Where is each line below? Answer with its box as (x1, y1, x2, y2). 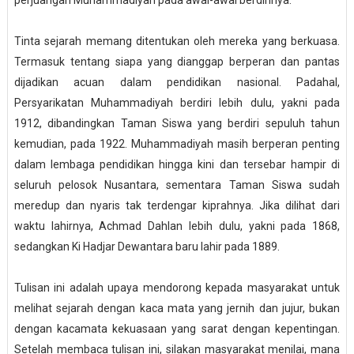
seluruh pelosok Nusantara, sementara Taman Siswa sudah (13, 179, 341, 192)
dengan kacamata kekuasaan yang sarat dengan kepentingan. (13, 322, 341, 336)
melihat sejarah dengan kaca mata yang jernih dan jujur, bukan (13, 302, 341, 315)
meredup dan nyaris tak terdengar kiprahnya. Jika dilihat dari (13, 199, 341, 213)
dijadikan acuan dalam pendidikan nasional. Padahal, (13, 76, 341, 89)
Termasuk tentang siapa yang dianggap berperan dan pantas (13, 55, 341, 69)
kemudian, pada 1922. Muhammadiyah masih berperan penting (13, 137, 341, 151)
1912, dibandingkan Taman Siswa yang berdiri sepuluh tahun (13, 117, 341, 130)
